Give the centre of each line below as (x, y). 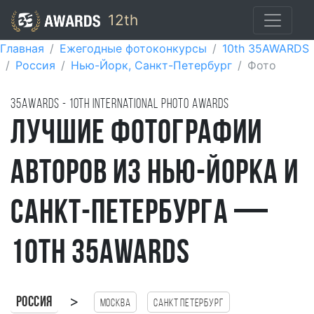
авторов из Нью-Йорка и (155, 175)
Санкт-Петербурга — (140, 214)
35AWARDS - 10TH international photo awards (120, 105)
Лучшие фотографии (137, 135)
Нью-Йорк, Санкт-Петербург (151, 65)
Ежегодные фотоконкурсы (133, 48)
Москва (115, 303)
